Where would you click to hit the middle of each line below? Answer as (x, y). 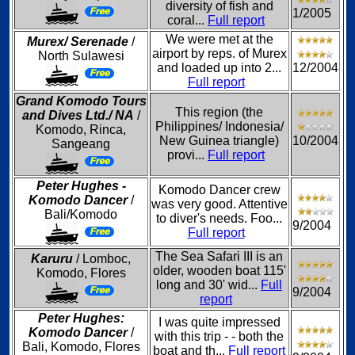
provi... (187, 155)
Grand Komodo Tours (81, 101)
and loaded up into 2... (219, 68)
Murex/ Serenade (78, 42)
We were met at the (219, 39)
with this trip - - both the (219, 336)
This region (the (219, 112)
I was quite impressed (219, 322)
